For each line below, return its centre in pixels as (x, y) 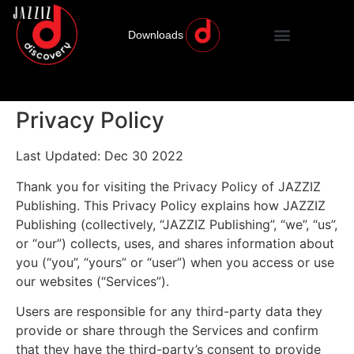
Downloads (155, 35)
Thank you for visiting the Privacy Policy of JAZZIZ (168, 186)
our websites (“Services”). (92, 281)
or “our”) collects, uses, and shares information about (175, 243)
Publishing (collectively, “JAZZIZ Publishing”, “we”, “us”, (177, 224)
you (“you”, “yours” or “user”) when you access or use (175, 262)
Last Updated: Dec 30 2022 (100, 156)
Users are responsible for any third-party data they (169, 312)
